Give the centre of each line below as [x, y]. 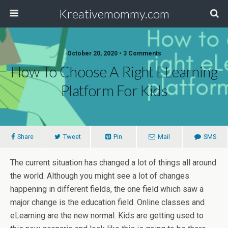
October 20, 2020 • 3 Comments [114, 53]
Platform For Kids [114, 91]
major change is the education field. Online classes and [107, 202]
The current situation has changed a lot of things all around [113, 163]
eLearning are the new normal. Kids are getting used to [107, 216]
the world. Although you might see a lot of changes [100, 176]
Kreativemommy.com [114, 13]
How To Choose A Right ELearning [114, 72]
